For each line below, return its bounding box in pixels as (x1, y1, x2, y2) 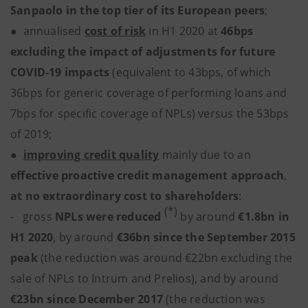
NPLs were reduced (52, 209, 164, 224)
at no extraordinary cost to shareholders (10, 188, 239, 203)
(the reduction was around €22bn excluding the (41, 250, 293, 265)
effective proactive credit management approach (10, 168, 285, 183)
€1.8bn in (235, 209, 290, 224)
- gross (10, 209, 52, 224)
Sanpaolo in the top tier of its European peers (10, 3, 265, 18)
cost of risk (84, 23, 146, 38)
